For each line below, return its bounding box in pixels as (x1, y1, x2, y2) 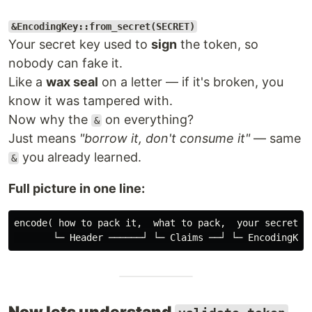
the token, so (177, 37, 258, 52)
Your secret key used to (8, 37, 151, 52)
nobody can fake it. (8, 56, 123, 70)
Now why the (8, 112, 91, 127)
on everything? (102, 112, 194, 127)
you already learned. (19, 150, 142, 164)
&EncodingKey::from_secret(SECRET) (10, 21, 195, 32)
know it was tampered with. (8, 93, 173, 108)
